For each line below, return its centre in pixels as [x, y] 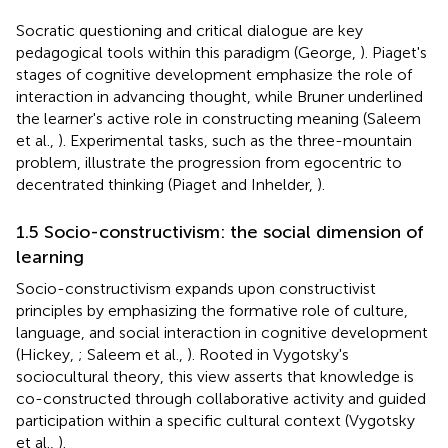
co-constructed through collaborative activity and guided [221, 398]
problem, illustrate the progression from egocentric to [209, 162]
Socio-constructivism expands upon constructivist [196, 288]
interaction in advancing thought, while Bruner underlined [219, 96]
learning [50, 256]
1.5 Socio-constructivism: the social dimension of [220, 231]
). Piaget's [393, 52]
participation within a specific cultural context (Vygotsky [215, 420]
